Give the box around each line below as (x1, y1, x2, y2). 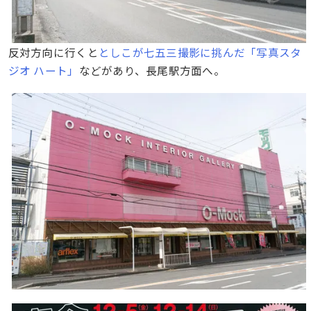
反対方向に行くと (8, 44, 99, 60)
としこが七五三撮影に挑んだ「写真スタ (98, 44, 302, 60)
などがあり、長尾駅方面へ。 (78, 62, 225, 78)
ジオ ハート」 (8, 62, 79, 78)
